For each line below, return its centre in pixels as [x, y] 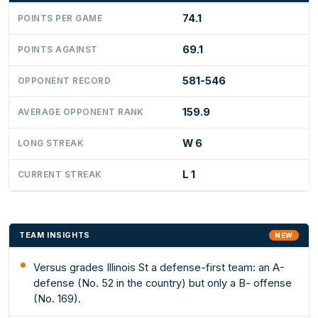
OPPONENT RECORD [65, 81]
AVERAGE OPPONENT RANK [81, 112]
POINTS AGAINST [58, 49]
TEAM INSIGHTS [55, 235]
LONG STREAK [51, 143]
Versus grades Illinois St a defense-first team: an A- [159, 268]
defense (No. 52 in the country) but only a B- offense [163, 284]
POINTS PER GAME [60, 18]
